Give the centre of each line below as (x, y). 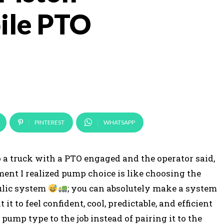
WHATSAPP (119, 122)
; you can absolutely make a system (142, 188)
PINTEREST (49, 122)
